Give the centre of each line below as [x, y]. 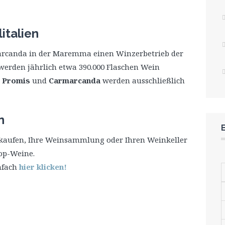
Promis [16, 80]
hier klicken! [43, 167]
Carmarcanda [75, 80]
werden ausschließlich [143, 80]
